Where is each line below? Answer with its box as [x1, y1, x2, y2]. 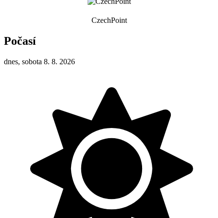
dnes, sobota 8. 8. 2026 [4, 57, 75, 66]
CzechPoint [91, 16, 127, 24]
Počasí [4, 34, 36, 47]
